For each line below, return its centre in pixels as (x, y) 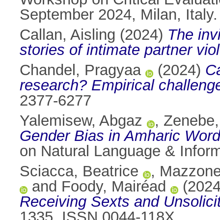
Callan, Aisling (68, 35)
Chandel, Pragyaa (80, 70)
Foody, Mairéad (114, 187)
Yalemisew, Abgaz (81, 121)
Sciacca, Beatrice (79, 171)
